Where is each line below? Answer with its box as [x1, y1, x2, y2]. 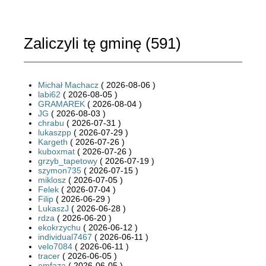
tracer [38, 251, 60, 261]
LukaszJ [38, 203, 69, 213]
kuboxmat [38, 146, 75, 156]
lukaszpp [38, 127, 71, 137]
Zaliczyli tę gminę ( [24, 34, 151, 52]
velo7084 [38, 241, 72, 251]
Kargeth [38, 137, 68, 147]
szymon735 [38, 165, 81, 175]
